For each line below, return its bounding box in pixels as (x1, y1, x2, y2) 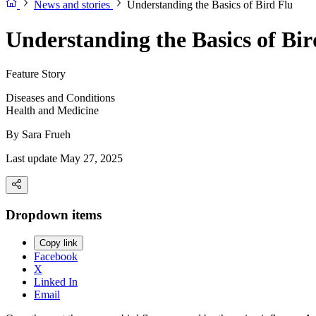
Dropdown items (6, 207, 102, 222)
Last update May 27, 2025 (6, 152, 123, 165)
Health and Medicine (6, 104, 99, 117)
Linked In (34, 276, 78, 288)
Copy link (39, 238, 78, 249)
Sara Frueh (22, 128, 71, 141)
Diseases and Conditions (6, 92, 115, 104)
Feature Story (6, 68, 66, 80)
